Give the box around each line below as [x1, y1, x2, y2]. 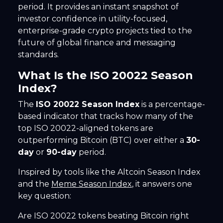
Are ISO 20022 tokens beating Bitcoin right [18, 211, 189, 221]
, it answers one [132, 179, 192, 189]
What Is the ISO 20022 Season [18, 69, 193, 82]
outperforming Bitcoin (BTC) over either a [18, 135, 186, 145]
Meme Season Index [51, 179, 132, 189]
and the [18, 179, 51, 189]
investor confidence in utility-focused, [18, 14, 167, 24]
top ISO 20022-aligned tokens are [18, 123, 153, 133]
